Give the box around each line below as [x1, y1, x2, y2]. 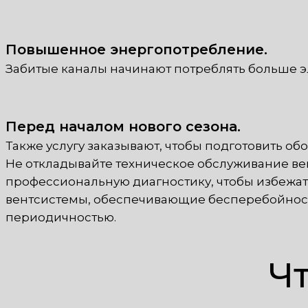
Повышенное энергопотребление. [5, 41, 267, 58]
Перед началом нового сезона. [5, 118, 241, 135]
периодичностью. [5, 210, 116, 225]
